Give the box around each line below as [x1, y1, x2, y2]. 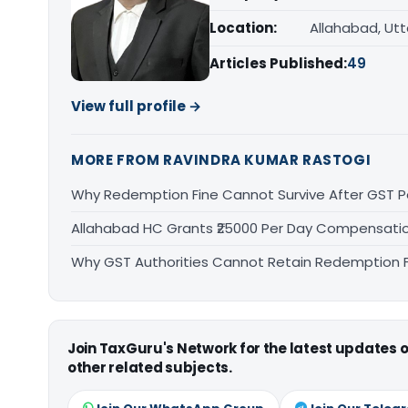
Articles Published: [209, 54, 347, 73]
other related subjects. [67, 358, 232, 377]
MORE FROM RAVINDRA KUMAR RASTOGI [71, 150, 372, 169]
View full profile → [71, 97, 201, 116]
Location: [209, 18, 277, 37]
